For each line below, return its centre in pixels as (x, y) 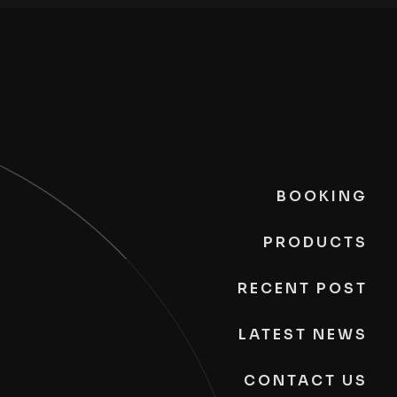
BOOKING (322, 196)
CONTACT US (305, 380)
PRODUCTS (315, 242)
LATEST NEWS (303, 334)
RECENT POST (302, 288)
